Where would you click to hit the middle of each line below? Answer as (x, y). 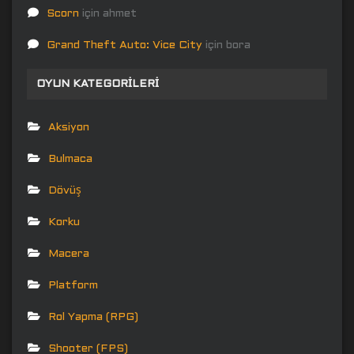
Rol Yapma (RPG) (93, 317)
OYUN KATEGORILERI (98, 84)
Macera (69, 254)
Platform (73, 285)
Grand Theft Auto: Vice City (124, 45)
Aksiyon (69, 127)
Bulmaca (70, 159)
